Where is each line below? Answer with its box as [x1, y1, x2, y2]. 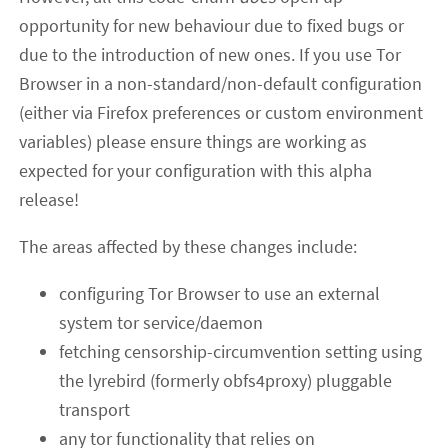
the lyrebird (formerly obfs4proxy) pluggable [59, 369, 393, 393]
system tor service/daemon [59, 311, 264, 335]
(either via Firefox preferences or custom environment [19, 101, 424, 125]
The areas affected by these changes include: [19, 235, 358, 259]
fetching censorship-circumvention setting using [59, 340, 423, 364]
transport [59, 398, 131, 422]
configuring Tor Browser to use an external [59, 282, 381, 306]
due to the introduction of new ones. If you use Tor [19, 43, 402, 67]
